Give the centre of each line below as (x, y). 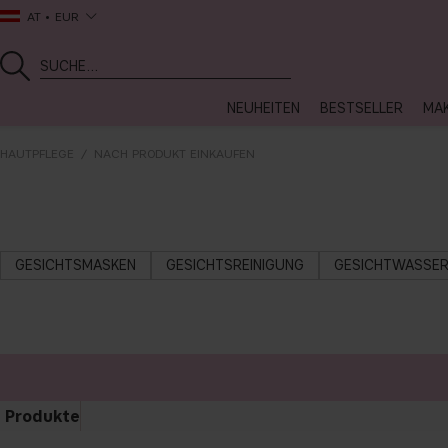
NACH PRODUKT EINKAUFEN (174, 153)
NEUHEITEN (263, 108)
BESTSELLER (361, 108)
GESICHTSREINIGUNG (235, 265)
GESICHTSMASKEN (75, 265)
